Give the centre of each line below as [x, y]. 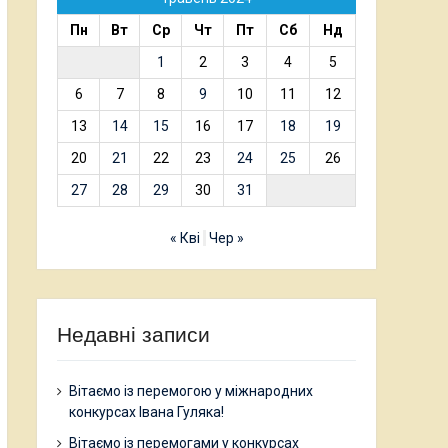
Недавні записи [133, 334]
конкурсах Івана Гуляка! [146, 412]
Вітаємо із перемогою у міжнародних [191, 391]
